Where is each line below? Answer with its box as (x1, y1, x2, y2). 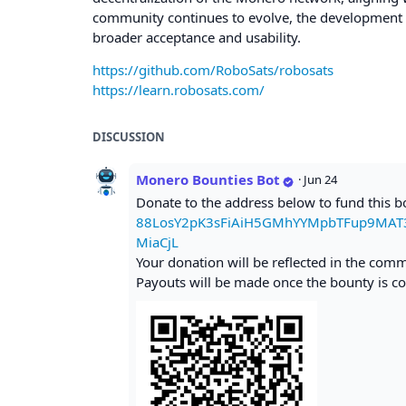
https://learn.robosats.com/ (92, 81, 265, 99)
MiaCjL (136, 233, 179, 252)
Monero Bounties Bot (136, 170, 280, 189)
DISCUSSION (92, 129, 165, 145)
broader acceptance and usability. (92, 28, 301, 46)
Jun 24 (304, 171, 337, 188)
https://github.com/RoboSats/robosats (92, 61, 333, 79)
